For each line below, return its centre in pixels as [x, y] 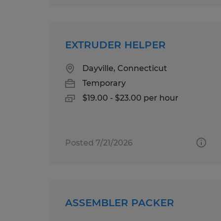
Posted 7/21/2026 [99, 143]
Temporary [104, 83]
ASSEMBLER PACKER [120, 203]
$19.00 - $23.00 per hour [130, 98]
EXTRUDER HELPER [115, 45]
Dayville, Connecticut [125, 68]
